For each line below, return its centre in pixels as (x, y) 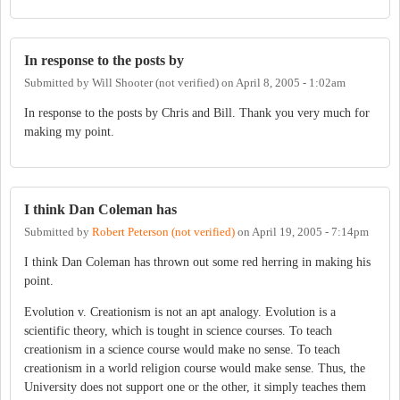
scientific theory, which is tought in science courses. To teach (178, 331)
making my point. (69, 131)
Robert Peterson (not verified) (163, 233)
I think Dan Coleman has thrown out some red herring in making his (197, 262)
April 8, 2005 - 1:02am (291, 83)
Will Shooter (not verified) (155, 83)
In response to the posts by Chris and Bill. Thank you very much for (197, 112)
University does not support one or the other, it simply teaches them (195, 387)
